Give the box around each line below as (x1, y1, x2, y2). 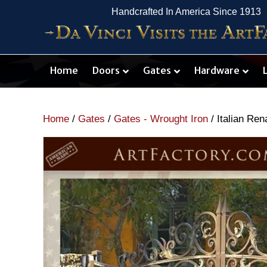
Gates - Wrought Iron (114, 113, 208, 125)
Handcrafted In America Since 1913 (111, 7, 261, 17)
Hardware (194, 64, 240, 77)
